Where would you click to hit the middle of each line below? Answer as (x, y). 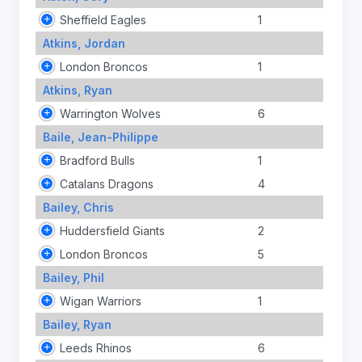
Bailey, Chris (78, 207)
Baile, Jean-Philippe (100, 137)
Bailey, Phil (73, 277)
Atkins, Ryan (77, 90)
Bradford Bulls (97, 160)
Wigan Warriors (101, 301)
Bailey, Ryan (77, 324)
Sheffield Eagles (103, 19)
